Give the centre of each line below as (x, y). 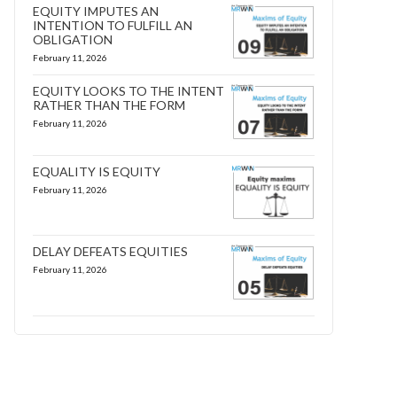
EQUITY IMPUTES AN (96, 11)
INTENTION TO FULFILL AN (113, 25)
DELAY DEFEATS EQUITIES (113, 252)
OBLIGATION (73, 39)
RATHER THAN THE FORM (109, 105)
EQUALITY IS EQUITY (97, 171)
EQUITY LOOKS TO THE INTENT (128, 91)
